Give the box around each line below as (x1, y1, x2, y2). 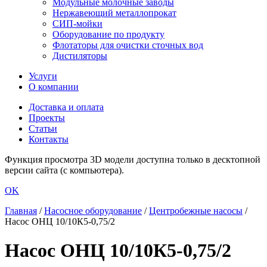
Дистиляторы (52, 51, 107, 61)
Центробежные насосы (149, 206, 243, 216)
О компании (29, 82, 79, 92)
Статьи (29, 123, 57, 133)
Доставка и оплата (29, 102, 104, 112)
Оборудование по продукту (52, 29, 164, 39)
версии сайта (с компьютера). (5, 165, 124, 175)
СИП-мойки (52, 18, 103, 29)
